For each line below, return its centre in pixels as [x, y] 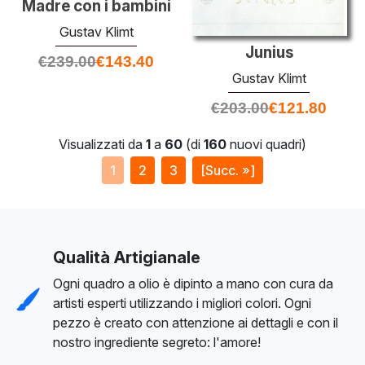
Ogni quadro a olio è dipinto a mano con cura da [193, 284]
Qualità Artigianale [127, 258]
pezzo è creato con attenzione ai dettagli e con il [196, 323]
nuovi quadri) [266, 145]
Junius [269, 53]
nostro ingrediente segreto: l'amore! [157, 343]
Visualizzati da [102, 145]
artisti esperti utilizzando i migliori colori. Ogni [182, 303]
